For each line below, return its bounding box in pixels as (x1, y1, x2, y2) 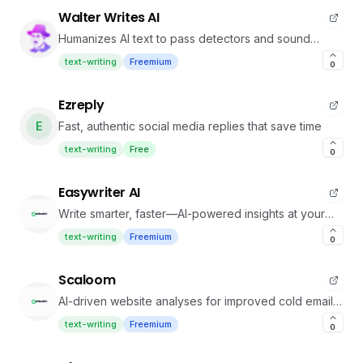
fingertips (58, 223, 109, 237)
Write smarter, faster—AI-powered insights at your (58, 207, 325, 220)
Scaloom (58, 271, 116, 289)
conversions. (58, 310, 126, 324)
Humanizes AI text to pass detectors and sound (58, 32, 310, 45)
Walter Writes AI (58, 8, 160, 27)
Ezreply (58, 96, 105, 114)
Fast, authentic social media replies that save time (58, 119, 322, 133)
